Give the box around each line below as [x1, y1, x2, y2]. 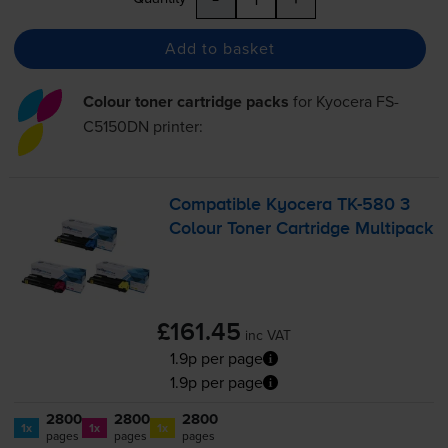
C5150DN [82, 114, 149, 137]
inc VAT [245, 325, 291, 346]
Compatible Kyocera [169, 195, 338, 214]
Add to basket [164, 37, 275, 60]
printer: [148, 114, 203, 137]
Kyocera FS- [315, 89, 399, 112]
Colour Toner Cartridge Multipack [169, 219, 434, 238]
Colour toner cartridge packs [82, 89, 289, 113]
